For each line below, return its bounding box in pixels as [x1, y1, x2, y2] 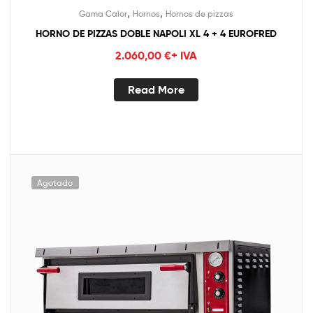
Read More [128, 82, 184, 97]
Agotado [37, 177, 73, 188]
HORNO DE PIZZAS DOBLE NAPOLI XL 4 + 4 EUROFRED [36, 27, 277, 40]
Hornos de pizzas [166, 8, 233, 19]
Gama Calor [79, 8, 127, 19]
